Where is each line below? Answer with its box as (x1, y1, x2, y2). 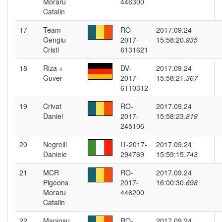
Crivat (43, 101, 61, 111)
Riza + (43, 63, 63, 73)
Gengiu (43, 35, 66, 45)
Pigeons (43, 177, 68, 187)
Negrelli (43, 139, 67, 149)
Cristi (43, 45, 59, 55)
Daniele (43, 149, 67, 159)
